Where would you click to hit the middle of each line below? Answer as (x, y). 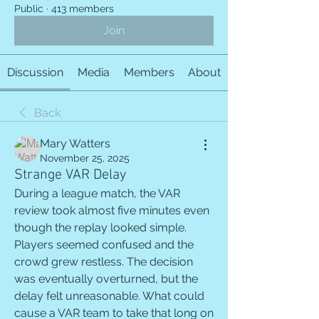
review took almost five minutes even (112, 210)
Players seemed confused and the (104, 245)
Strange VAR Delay (70, 175)
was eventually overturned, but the (106, 279)
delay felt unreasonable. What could (109, 296)
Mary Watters (75, 143)
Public (29, 9)
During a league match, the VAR (97, 193)
